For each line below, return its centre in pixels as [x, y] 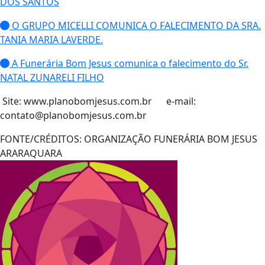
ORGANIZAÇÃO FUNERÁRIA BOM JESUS [169, 139]
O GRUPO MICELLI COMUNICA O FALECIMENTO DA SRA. [135, 25]
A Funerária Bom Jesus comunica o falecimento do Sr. [129, 63]
